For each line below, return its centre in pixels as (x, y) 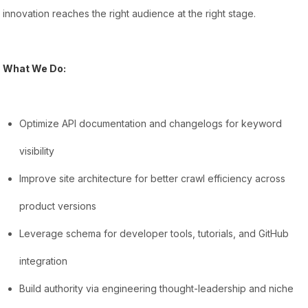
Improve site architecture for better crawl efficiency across (153, 179)
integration (44, 261)
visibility (37, 151)
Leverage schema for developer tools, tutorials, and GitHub (154, 234)
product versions (58, 206)
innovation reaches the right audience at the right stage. (130, 14)
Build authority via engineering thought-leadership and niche (157, 289)
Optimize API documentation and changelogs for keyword (151, 124)
